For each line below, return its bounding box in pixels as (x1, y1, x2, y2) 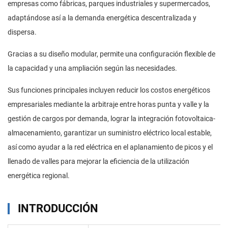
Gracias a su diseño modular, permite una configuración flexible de (8, 50, 215, 59)
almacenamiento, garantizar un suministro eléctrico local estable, (8, 129, 212, 137)
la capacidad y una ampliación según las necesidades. (8, 64, 177, 73)
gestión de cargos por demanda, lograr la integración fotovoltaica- (8, 115, 215, 123)
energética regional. (8, 172, 70, 180)
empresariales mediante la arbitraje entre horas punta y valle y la (8, 100, 209, 109)
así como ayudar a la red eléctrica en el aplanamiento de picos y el (8, 143, 213, 152)
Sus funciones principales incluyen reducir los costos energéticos (8, 86, 210, 95)
